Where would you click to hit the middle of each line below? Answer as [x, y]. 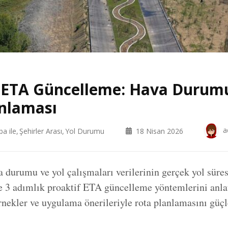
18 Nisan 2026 [160, 131]
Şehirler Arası [41, 131]
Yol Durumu [85, 131]
